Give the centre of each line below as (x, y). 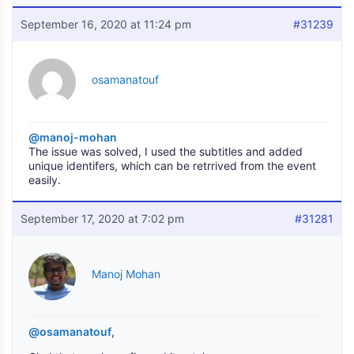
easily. (45, 180)
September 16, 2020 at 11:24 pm (106, 24)
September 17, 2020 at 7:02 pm (102, 218)
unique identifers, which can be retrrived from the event (172, 166)
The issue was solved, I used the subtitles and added (166, 151)
